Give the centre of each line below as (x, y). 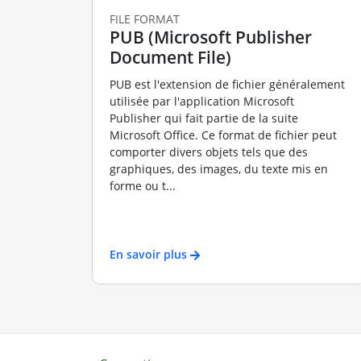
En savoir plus (148, 254)
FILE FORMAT (144, 19)
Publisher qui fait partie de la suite (203, 118)
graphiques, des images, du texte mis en (218, 169)
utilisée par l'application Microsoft (201, 102)
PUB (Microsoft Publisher (210, 37)
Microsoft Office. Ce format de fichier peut (223, 135)
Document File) (170, 57)
